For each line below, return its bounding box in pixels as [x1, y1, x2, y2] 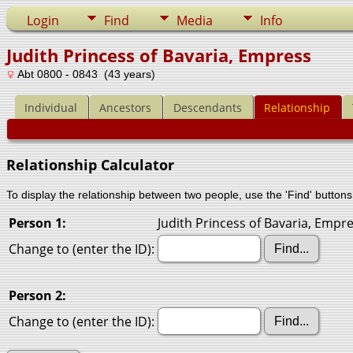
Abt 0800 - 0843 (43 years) [15, 68, 155, 80]
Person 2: [9, 286, 66, 304]
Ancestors [99, 100, 151, 116]
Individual [24, 100, 77, 116]
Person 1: [9, 214, 66, 232]
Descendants [173, 100, 242, 116]
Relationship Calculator [6, 154, 174, 174]
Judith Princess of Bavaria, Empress [6, 43, 311, 67]
